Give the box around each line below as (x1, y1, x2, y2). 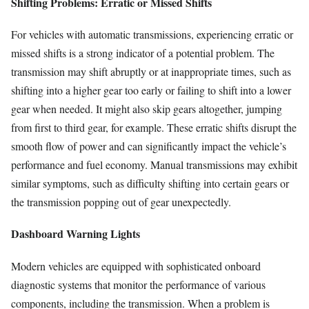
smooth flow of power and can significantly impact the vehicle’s (11, 139, 286, 154)
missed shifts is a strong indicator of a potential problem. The (11, 46, 275, 61)
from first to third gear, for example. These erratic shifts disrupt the (11, 120, 297, 135)
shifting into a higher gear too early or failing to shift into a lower (11, 83, 291, 98)
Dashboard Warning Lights (11, 226, 140, 242)
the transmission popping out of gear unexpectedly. (11, 195, 231, 210)
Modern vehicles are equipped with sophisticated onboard (11, 258, 261, 273)
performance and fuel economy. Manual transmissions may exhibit (11, 157, 297, 172)
